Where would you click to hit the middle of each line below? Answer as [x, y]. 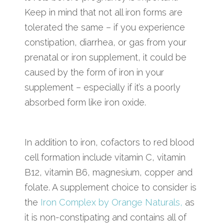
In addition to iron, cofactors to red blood [109, 142]
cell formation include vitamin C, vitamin [105, 157]
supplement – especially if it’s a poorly [102, 87]
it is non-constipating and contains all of [105, 217]
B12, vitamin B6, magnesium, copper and [108, 172]
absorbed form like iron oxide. [85, 102]
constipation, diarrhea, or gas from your [105, 42]
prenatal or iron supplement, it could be [105, 57]
